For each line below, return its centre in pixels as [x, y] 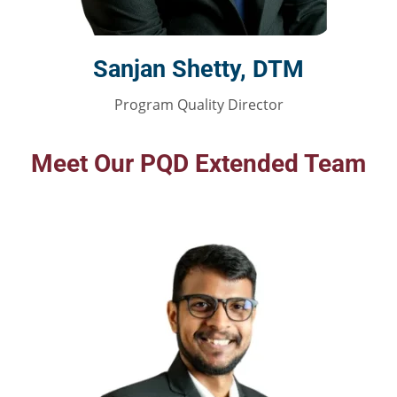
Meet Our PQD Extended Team [198, 164]
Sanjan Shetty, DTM [198, 70]
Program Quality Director [198, 105]
